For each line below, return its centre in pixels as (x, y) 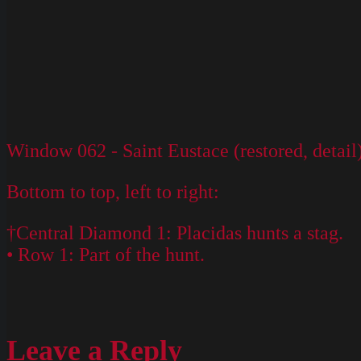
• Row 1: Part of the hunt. (106, 255)
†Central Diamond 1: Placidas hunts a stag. (175, 233)
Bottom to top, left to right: (113, 192)
